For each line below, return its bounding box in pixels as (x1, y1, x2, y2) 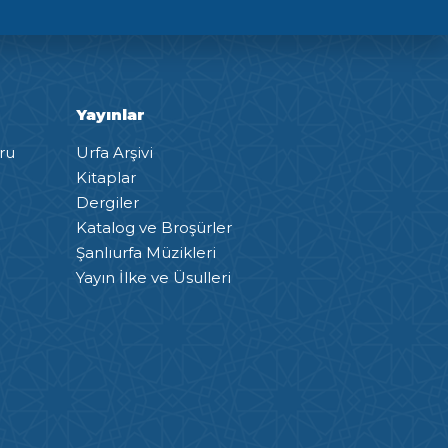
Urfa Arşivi (76, 142, 153, 162)
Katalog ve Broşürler (76, 217, 232, 237)
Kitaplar (76, 167, 136, 187)
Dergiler (76, 192, 139, 212)
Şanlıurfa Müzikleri (76, 242, 216, 262)
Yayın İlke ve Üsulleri (76, 267, 231, 287)
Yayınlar (76, 105, 145, 125)
